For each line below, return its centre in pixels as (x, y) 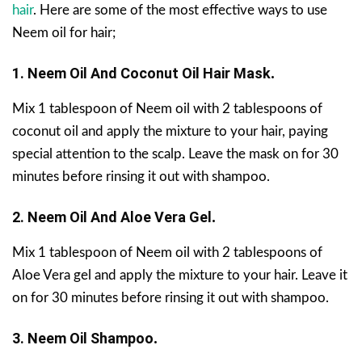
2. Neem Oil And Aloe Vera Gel (112, 217)
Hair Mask (237, 73)
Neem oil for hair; (64, 32)
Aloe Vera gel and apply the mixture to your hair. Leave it (180, 275)
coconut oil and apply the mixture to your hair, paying (170, 131)
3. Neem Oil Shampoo (83, 338)
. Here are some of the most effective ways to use (180, 10)
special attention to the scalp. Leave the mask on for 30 (175, 154)
